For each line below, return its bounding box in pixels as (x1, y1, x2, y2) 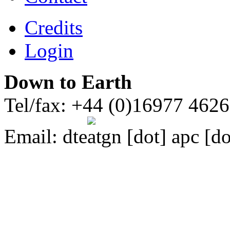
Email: (4, 125, 63, 148)
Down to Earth (4, 71, 132, 93)
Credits (25, 16, 83, 39)
